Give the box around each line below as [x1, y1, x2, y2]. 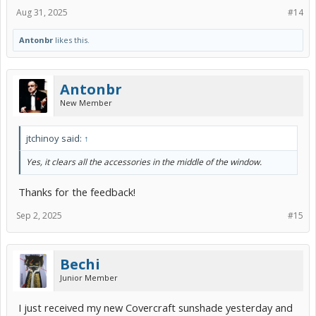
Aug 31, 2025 [16, 6, 68, 18]
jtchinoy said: [26, 131, 84, 145]
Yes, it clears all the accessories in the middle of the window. [26, 155, 262, 168]
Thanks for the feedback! [18, 185, 135, 200]
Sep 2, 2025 [16, 209, 62, 222]
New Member [60, 97, 112, 108]
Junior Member [60, 272, 118, 284]
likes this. [53, 34, 90, 45]
